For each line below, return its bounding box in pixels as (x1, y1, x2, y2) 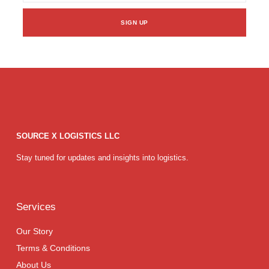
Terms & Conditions (16, 243, 90, 253)
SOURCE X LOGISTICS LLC (16, 131, 119, 141)
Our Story (16, 226, 53, 237)
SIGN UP (121, 19, 148, 26)
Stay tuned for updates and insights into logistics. (16, 153, 189, 162)
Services (16, 201, 56, 213)
